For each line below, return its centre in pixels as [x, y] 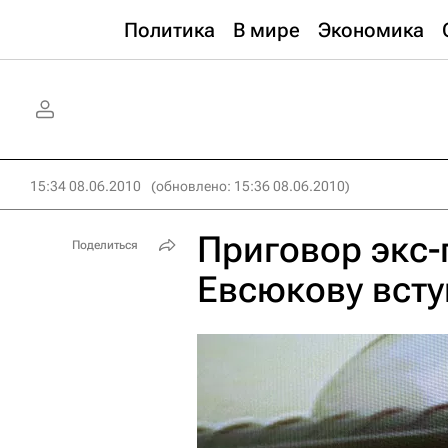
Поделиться [105, 245]
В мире [266, 30]
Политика [169, 30]
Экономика [371, 30]
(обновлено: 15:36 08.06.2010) [250, 186]
